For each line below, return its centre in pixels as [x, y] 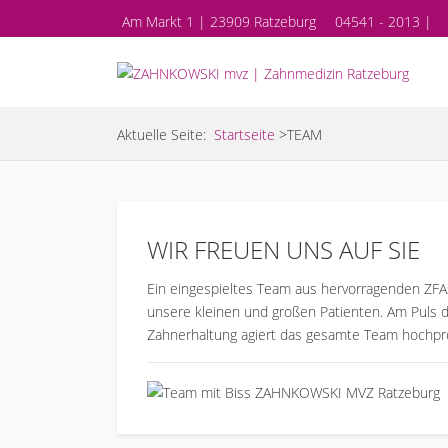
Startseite [244, 134]
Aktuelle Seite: [165, 134]
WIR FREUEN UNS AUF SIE [283, 250]
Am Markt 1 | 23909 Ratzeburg [219, 21]
